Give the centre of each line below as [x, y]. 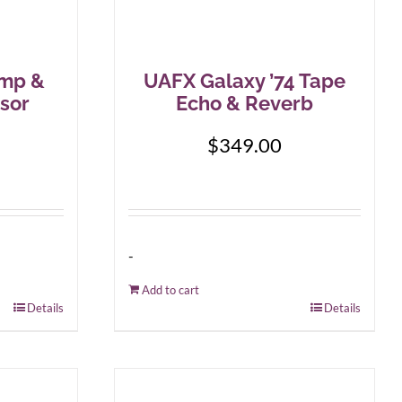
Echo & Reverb [245, 103]
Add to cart [170, 290]
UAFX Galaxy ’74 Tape [245, 81]
